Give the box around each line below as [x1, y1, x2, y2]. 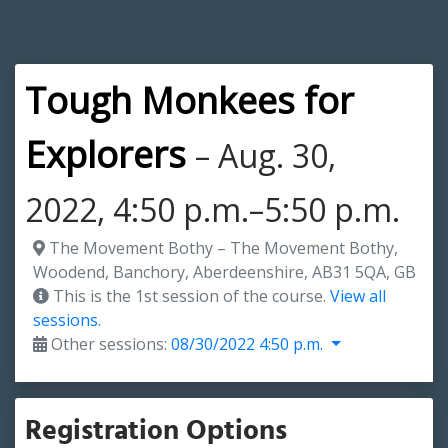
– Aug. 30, [195, 134, 336, 177]
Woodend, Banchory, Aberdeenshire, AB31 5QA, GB [33, 261, 416, 283]
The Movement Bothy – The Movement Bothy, [45, 237, 398, 259]
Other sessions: [47, 333, 171, 355]
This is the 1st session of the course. [49, 285, 330, 307]
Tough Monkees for [25, 76, 354, 125]
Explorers [25, 130, 186, 179]
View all [330, 285, 386, 307]
